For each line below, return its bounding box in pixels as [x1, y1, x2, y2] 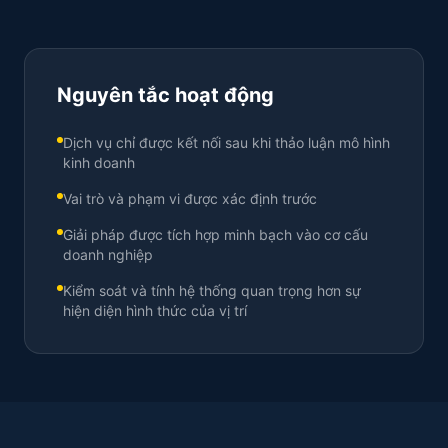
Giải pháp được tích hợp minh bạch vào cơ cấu [63, 226, 368, 243]
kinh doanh [63, 154, 135, 171]
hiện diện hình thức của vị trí [63, 302, 247, 319]
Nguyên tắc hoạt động [57, 83, 274, 107]
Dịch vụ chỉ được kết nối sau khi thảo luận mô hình [63, 134, 390, 151]
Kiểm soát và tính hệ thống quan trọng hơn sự [63, 282, 361, 299]
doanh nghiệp [63, 246, 153, 263]
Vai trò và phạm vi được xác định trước [63, 190, 317, 207]
